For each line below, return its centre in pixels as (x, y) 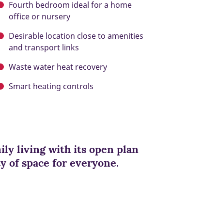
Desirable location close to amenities (76, 36)
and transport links (44, 48)
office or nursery (39, 17)
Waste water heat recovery (58, 67)
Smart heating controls (51, 86)
